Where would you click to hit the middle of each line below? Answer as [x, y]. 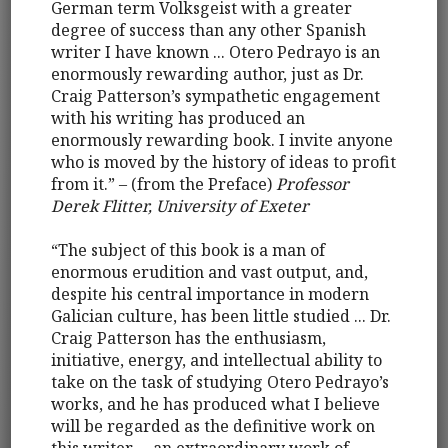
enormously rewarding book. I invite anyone [222, 140]
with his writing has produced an [178, 118]
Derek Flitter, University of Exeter [180, 206]
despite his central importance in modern [210, 294]
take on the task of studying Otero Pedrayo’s [220, 382]
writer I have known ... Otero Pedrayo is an [216, 52]
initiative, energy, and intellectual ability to [217, 360]
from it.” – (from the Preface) [164, 184]
